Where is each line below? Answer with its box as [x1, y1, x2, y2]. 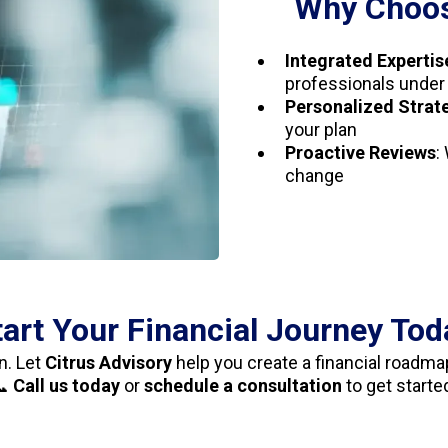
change [285, 165, 344, 187]
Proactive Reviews [285, 142, 436, 164]
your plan [285, 119, 357, 141]
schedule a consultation [144, 375, 342, 397]
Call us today [13, 375, 120, 397]
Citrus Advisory [45, 352, 172, 374]
